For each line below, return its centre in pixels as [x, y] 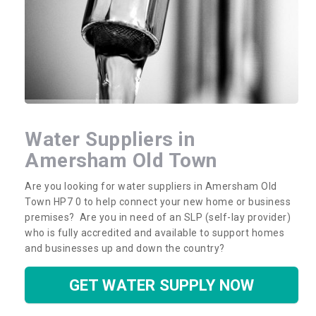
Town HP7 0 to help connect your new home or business [158, 201]
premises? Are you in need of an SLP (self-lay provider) [158, 217]
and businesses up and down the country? [126, 248]
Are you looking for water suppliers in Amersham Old [151, 186]
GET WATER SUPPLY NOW [162, 285]
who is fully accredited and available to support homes [154, 232]
